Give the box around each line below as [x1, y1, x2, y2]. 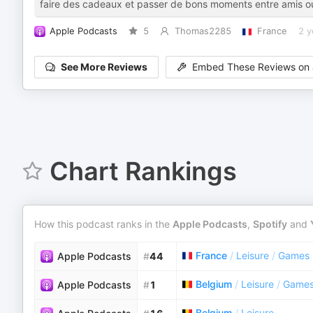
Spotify [253, 218, 287, 230]
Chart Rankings [49, 156, 237, 187]
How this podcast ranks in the [34, 218, 173, 230]
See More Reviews [61, 61, 147, 73]
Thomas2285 [174, 26, 231, 36]
